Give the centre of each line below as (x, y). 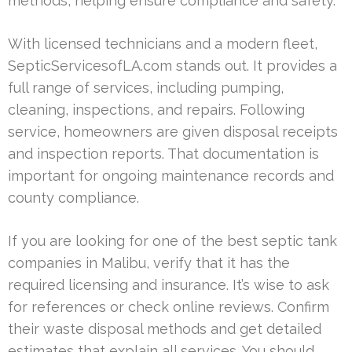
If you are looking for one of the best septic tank (172, 240)
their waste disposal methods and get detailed (165, 328)
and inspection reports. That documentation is (163, 153)
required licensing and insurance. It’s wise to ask (169, 284)
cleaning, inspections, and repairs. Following (156, 109)
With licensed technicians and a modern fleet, (163, 43)
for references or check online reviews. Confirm (169, 306)
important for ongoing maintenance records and (171, 175)
